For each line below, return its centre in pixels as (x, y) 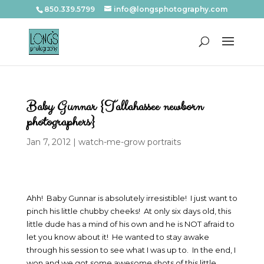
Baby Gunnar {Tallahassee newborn (114, 107)
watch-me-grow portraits (129, 142)
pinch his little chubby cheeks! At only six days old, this (128, 211)
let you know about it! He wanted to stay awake (118, 237)
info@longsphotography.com (171, 9)
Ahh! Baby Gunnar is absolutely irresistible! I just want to (132, 198)
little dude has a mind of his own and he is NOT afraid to (130, 224)
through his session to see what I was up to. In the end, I (131, 250)
